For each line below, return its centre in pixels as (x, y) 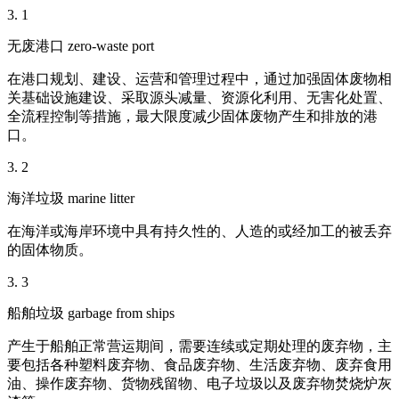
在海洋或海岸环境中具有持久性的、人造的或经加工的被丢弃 (199, 232)
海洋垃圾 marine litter (71, 199)
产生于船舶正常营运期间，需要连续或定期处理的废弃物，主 (199, 346)
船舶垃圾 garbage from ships (91, 313)
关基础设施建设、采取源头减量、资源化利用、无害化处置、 (199, 98)
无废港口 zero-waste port (81, 46)
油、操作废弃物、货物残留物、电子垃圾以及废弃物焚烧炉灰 (199, 384)
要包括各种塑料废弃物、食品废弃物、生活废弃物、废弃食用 (199, 365)
